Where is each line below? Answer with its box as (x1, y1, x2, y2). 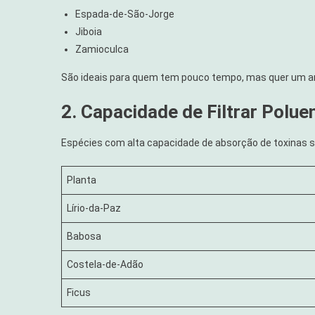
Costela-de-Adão (67, 259, 143, 271)
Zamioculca (75, 44, 129, 56)
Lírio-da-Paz (67, 202, 121, 214)
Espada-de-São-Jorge (75, 8, 174, 20)
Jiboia (75, 26, 102, 38)
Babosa (67, 231, 101, 243)
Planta (67, 174, 96, 186)
